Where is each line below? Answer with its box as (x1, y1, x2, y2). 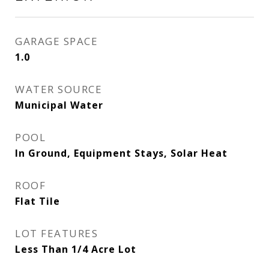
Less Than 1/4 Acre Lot (15, 243, 136, 256)
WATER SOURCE (15, 82, 102, 96)
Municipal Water (15, 98, 103, 112)
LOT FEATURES (15, 226, 98, 240)
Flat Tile (15, 195, 60, 208)
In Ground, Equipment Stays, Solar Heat (15, 147, 228, 160)
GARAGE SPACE (15, 34, 98, 48)
